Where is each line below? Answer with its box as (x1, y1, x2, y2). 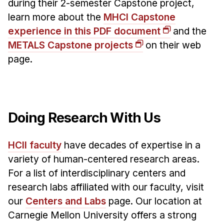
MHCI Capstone (103, 10, 175, 23)
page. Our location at (105, 194, 202, 207)
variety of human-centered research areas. (7, 152, 199, 165)
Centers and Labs (25, 194, 106, 207)
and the (170, 24, 206, 37)
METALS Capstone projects (7, 38, 133, 51)
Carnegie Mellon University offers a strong (7, 208, 196, 221)
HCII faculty (7, 138, 61, 151)
